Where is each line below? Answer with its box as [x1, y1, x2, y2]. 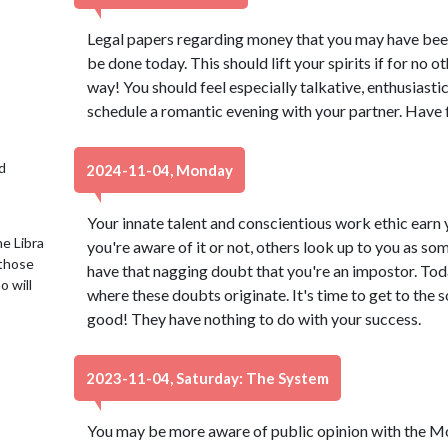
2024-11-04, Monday [86, 161, 233, 179]
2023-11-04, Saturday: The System [86, 369, 329, 387]
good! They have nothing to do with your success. [86, 309, 421, 328]
